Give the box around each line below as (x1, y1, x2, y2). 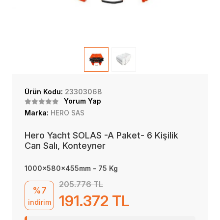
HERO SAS (51, 109, 84, 117)
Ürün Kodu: (25, 87, 65, 96)
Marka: (25, 109, 51, 117)
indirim (27, 197, 51, 206)
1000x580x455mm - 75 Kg (25, 164, 118, 172)
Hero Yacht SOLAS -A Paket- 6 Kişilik (25, 130, 178, 140)
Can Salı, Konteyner (25, 140, 106, 151)
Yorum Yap (64, 97, 101, 105)
